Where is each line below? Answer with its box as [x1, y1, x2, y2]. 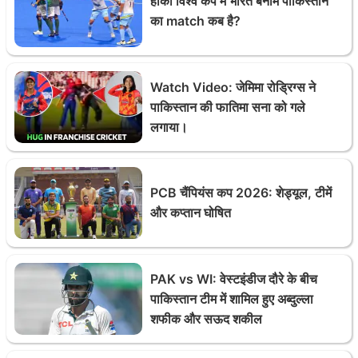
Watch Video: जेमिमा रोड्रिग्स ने [150, 78, 316, 95]
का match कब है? [150, 13, 241, 29]
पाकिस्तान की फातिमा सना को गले [150, 98, 305, 115]
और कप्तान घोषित [150, 205, 231, 221]
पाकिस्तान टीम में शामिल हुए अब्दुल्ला [150, 290, 313, 307]
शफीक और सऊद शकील [150, 310, 262, 327]
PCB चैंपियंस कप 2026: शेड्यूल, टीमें [150, 185, 332, 201]
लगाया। [150, 118, 188, 135]
